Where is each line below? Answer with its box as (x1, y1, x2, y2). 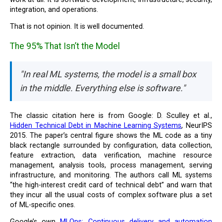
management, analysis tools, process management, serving (10, 161, 212, 169)
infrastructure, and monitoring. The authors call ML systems (10, 170, 212, 179)
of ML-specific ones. (10, 200, 76, 209)
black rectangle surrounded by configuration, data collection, (10, 141, 212, 150)
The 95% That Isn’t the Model (10, 41, 120, 51)
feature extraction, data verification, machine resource (10, 151, 212, 160)
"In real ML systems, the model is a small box (20, 68, 197, 79)
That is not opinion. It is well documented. (14, 22, 145, 31)
